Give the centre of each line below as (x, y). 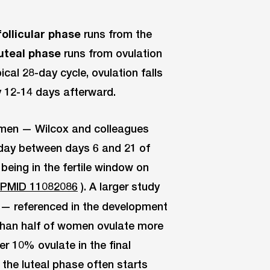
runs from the (116, 33)
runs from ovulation (111, 53)
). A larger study (119, 186)
